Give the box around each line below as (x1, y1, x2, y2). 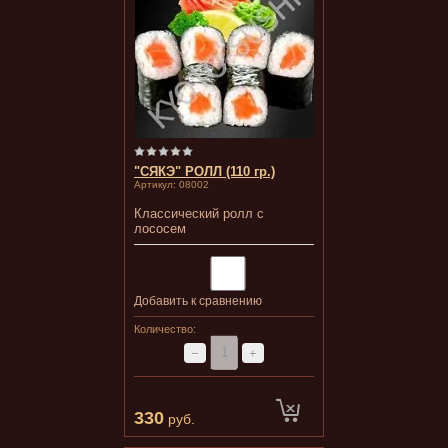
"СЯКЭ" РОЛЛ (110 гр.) (134, 164, 275, 179)
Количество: (134, 323, 196, 335)
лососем (134, 221, 186, 236)
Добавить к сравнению (134, 294, 262, 308)
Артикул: (134, 179, 176, 190)
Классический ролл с (134, 206, 264, 221)
